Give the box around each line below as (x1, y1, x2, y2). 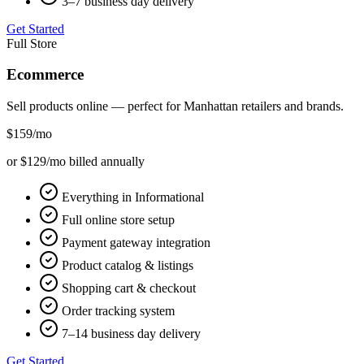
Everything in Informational (62, 190, 204, 205)
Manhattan (184, 99, 238, 114)
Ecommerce (6, 66, 84, 84)
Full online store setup (62, 213, 175, 227)
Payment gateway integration (62, 236, 210, 250)
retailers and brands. (238, 99, 344, 114)
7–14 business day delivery (62, 327, 201, 341)
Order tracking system (62, 304, 175, 318)
